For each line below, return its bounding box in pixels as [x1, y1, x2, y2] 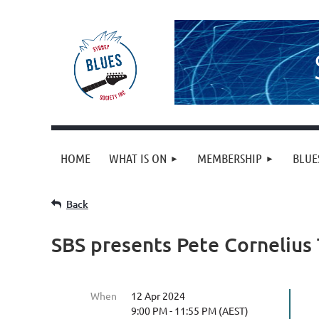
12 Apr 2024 [131, 289, 185, 302]
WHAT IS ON [109, 150, 167, 166]
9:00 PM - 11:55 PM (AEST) [131, 304, 249, 317]
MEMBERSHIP [197, 150, 262, 166]
